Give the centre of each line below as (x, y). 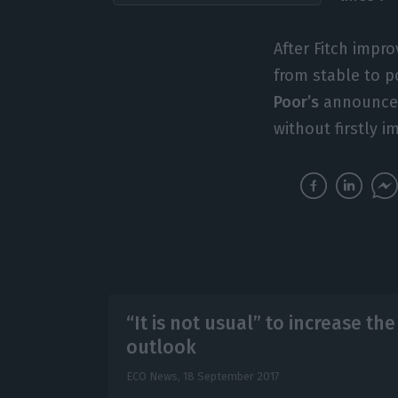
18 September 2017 (231, 377)
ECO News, (154, 377)
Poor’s (297, 103)
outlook (161, 348)
